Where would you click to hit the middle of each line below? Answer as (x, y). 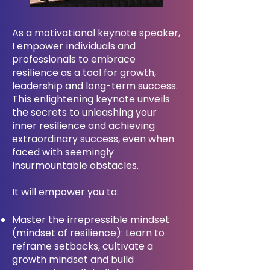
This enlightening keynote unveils (91, 99)
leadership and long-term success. (95, 86)
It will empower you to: (65, 192)
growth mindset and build (73, 259)
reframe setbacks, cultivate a (83, 246)
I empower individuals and (74, 46)
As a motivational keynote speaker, (96, 33)
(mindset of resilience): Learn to (88, 233)
